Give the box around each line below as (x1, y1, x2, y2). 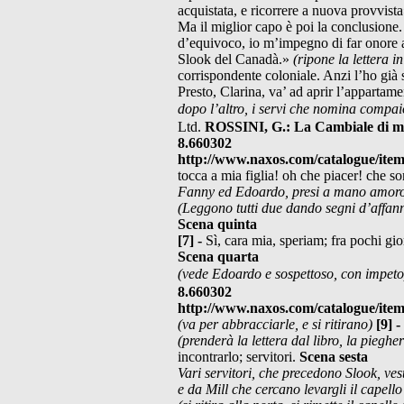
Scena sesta (299, 348, 368, 364)
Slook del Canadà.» (178, 50, 293, 67)
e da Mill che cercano (178, 381, 304, 397)
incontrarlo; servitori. (178, 348, 299, 364)
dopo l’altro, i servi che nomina (178, 100, 360, 116)
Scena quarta (178, 248, 259, 264)
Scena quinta (178, 216, 257, 232)
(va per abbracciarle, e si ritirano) (178, 316, 376, 332)
